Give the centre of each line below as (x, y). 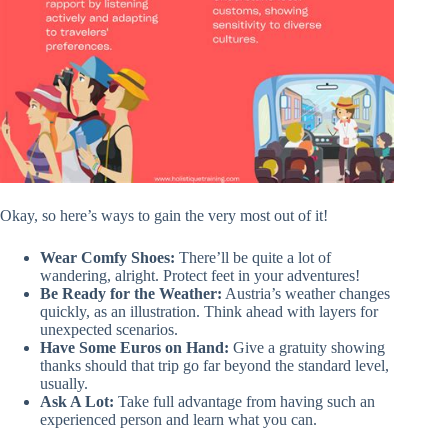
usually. (64, 384)
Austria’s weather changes (306, 294)
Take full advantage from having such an (244, 402)
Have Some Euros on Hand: (134, 348)
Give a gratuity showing (307, 348)
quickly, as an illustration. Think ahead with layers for (209, 312)
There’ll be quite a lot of (253, 258)
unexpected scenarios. (109, 330)
